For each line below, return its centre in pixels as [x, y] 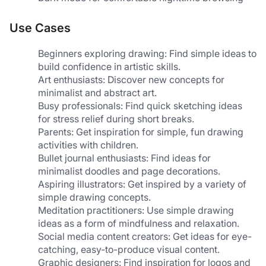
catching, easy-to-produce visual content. [129, 250]
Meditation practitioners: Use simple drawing [136, 210]
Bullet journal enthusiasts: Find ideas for [124, 158]
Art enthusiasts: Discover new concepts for [131, 80]
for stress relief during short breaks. [116, 119]
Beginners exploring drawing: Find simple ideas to [147, 54]
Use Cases [40, 28]
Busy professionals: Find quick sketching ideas [140, 106]
